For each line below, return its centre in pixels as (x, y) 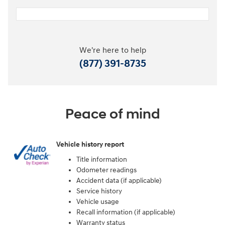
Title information (102, 159)
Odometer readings (106, 170)
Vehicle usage (98, 201)
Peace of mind (113, 114)
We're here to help (113, 50)
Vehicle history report (90, 145)
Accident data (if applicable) (119, 180)
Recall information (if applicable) (126, 212)
